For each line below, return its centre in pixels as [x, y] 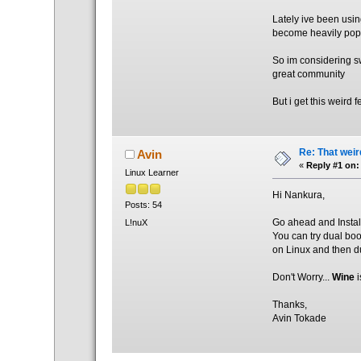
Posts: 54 [143, 205]
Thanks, [290, 305]
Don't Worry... [303, 278]
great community [309, 74]
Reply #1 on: [332, 166]
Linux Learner [151, 173]
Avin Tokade [300, 319]
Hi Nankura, [299, 195]
